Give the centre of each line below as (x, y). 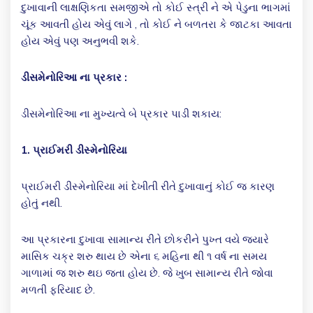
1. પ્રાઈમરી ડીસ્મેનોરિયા (74, 150)
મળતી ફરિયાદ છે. (58, 290)
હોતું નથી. (42, 203)
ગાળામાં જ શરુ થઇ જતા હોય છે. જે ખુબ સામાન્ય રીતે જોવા (147, 273)
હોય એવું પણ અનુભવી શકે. (80, 41)
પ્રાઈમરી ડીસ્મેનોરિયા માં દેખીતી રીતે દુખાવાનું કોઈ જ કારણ (148, 187)
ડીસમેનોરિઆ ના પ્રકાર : (74, 78)
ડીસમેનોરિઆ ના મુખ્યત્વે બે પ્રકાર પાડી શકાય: (121, 114)
